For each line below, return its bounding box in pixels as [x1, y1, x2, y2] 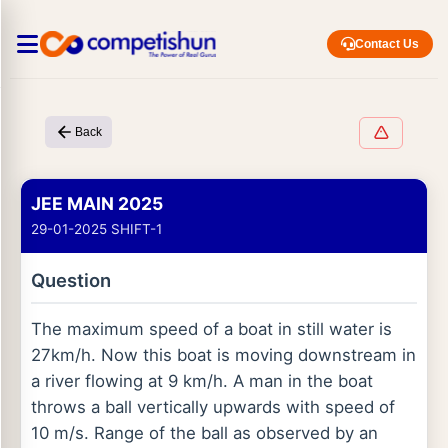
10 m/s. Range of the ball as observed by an [31, 423, 378, 443]
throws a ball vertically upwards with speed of [31, 397, 395, 417]
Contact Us [355, 37, 419, 51]
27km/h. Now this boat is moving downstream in [31, 345, 416, 365]
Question [31, 269, 111, 291]
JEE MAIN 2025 [31, 193, 163, 214]
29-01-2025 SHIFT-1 [31, 221, 162, 237]
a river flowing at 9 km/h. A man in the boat [31, 371, 373, 391]
